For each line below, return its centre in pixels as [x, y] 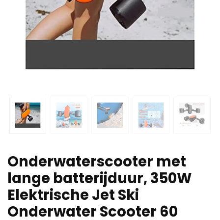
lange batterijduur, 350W [100, 178]
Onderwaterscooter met [97, 161]
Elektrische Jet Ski [73, 195]
